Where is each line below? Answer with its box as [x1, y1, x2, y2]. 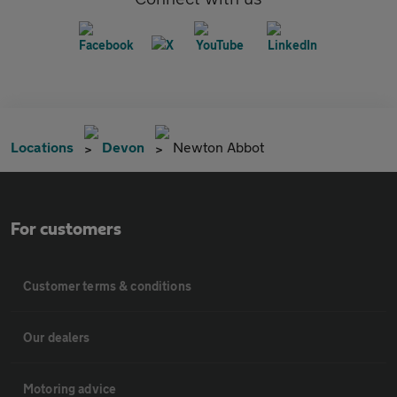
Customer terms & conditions [23, 277, 191, 293]
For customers [11, 220, 121, 238]
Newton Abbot [173, 137, 264, 155]
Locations [11, 137, 74, 155]
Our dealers [23, 329, 90, 345]
